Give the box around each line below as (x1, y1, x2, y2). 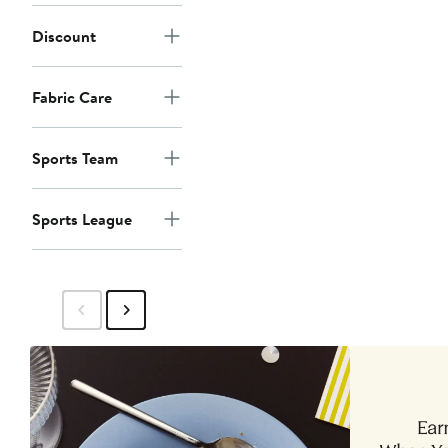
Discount (32, 25, 96, 48)
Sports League (32, 208, 132, 231)
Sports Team (32, 147, 118, 170)
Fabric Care (32, 86, 112, 109)
